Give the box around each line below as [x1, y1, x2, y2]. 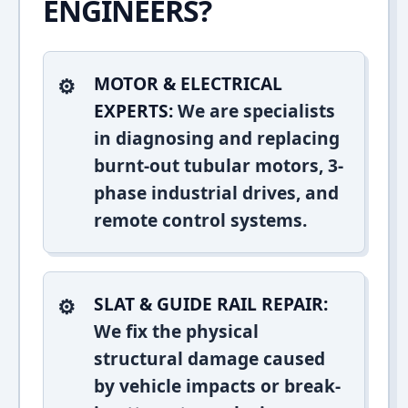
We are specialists [173, 98, 335, 123]
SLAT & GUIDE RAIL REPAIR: [94, 291, 328, 316]
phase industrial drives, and [94, 180, 339, 205]
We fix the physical [94, 319, 259, 343]
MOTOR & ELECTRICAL [94, 71, 282, 96]
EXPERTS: [94, 98, 173, 123]
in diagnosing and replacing [94, 126, 340, 150]
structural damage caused [94, 346, 325, 371]
